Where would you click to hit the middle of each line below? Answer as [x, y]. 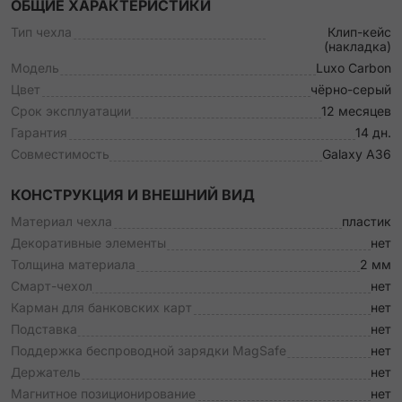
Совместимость [60, 154]
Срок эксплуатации [71, 111]
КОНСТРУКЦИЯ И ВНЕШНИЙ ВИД [133, 195]
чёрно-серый [351, 89]
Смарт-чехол [52, 286]
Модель [35, 68]
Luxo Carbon [354, 68]
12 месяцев [356, 111]
